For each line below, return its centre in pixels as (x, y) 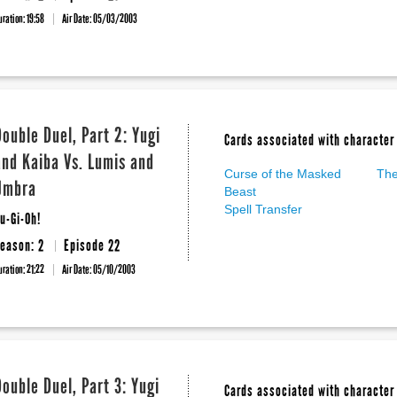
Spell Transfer (263, 209)
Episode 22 (92, 245)
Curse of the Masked (283, 174)
